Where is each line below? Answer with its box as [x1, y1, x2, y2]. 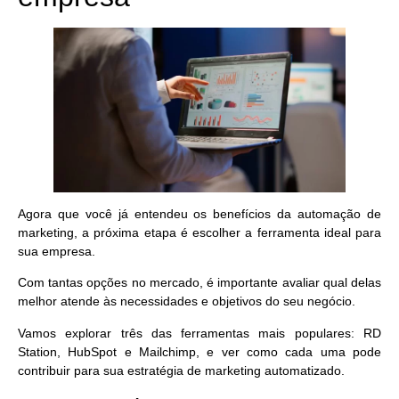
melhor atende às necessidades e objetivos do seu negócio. [18, 294, 359, 309]
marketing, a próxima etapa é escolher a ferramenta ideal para [18, 224, 381, 240]
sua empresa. [18, 243, 99, 258]
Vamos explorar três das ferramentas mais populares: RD [18, 325, 381, 340]
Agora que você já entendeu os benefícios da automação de [18, 206, 381, 221]
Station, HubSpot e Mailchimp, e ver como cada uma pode [18, 344, 381, 359]
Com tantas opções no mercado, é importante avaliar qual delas [18, 275, 381, 290]
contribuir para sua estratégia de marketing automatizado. [18, 362, 345, 378]
